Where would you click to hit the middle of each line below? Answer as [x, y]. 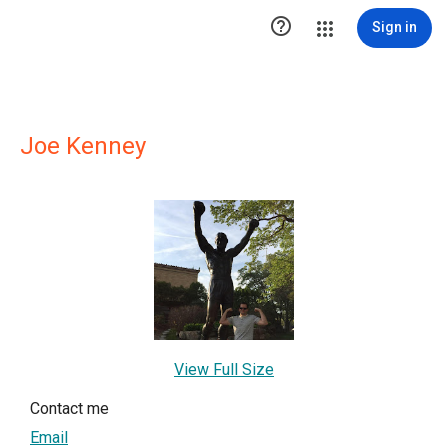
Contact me [69, 408]
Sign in [394, 27]
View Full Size [224, 369]
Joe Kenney [83, 146]
